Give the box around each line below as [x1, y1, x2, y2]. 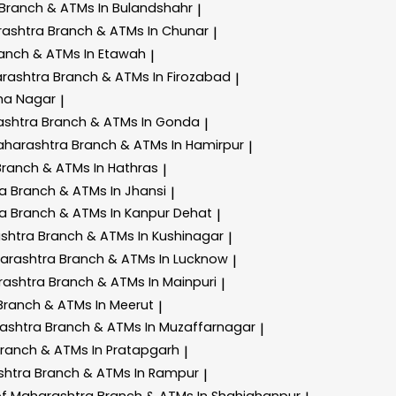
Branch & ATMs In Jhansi [11, 181, 166, 200]
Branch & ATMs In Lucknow [59, 249, 228, 268]
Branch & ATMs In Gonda [42, 113, 200, 132]
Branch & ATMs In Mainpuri [49, 272, 217, 291]
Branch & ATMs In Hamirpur [72, 135, 244, 154]
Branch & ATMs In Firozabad [53, 67, 231, 86]
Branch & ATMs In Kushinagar [38, 227, 224, 246]
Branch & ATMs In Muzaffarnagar [45, 318, 255, 337]
